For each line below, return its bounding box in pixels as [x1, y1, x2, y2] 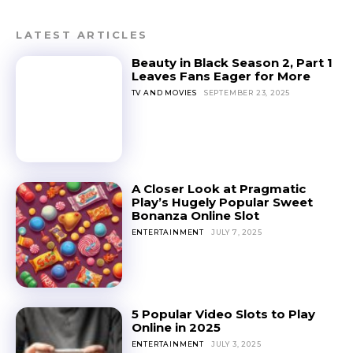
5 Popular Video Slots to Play [131, 307, 315, 322]
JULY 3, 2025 [210, 340, 262, 349]
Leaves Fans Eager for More [131, 68, 310, 84]
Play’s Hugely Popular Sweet [131, 194, 313, 210]
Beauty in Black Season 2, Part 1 [131, 54, 333, 70]
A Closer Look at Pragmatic [131, 180, 306, 196]
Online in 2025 [131, 320, 221, 336]
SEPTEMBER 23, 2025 [203, 87, 291, 97]
